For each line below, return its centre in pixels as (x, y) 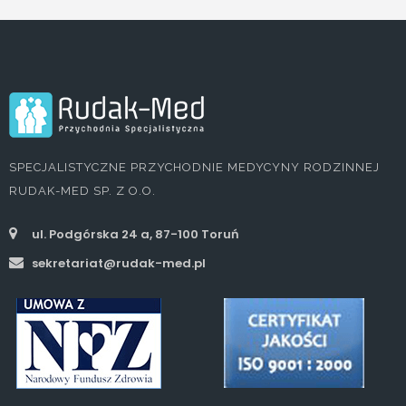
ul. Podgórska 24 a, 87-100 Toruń (134, 234)
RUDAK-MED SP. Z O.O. (82, 190)
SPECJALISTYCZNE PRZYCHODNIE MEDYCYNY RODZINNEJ (194, 167)
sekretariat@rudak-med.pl (117, 263)
